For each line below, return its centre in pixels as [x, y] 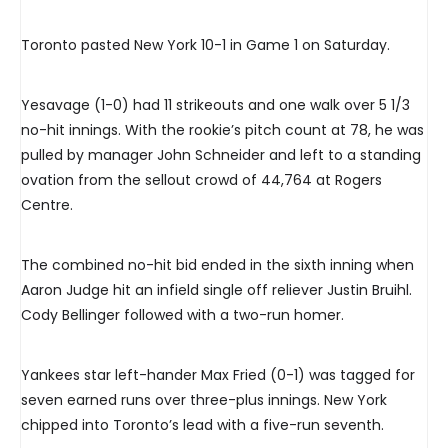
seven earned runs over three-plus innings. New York [204, 400]
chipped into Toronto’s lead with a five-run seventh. [202, 425]
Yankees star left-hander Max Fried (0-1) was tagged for [218, 375]
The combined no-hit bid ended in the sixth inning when [217, 265]
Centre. [47, 205]
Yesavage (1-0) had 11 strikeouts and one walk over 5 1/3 [215, 105]
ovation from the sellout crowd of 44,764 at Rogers [201, 180]
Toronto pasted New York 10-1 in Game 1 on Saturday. [205, 45]
